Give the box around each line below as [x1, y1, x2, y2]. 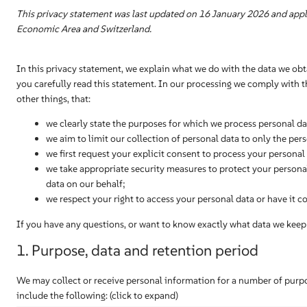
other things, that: [16, 93, 90, 105]
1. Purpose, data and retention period [16, 241, 258, 260]
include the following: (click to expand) [16, 289, 178, 302]
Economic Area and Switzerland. [16, 23, 151, 35]
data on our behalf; [46, 177, 125, 190]
